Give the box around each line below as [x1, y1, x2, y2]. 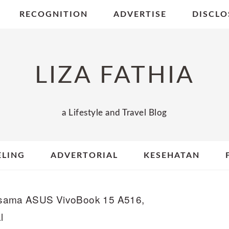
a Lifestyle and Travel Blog [62, 108, 167, 117]
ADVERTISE [113, 10, 167, 18]
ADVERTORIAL [51, 151, 118, 159]
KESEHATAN [144, 151, 200, 159]
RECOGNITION [19, 10, 88, 18]
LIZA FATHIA [34, 63, 195, 87]
